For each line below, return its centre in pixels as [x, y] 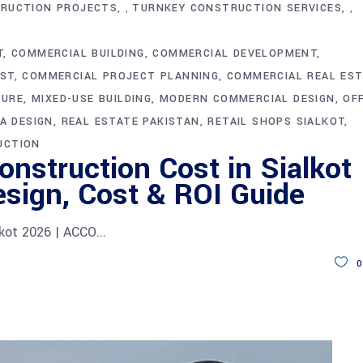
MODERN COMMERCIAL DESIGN [248, 98]
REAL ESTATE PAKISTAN [130, 121]
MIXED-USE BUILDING [92, 98]
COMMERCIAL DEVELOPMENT [235, 53]
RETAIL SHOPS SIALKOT [276, 121]
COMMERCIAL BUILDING [78, 53]
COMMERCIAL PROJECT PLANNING [121, 76]
